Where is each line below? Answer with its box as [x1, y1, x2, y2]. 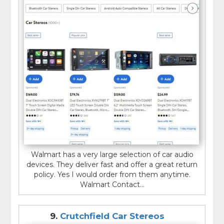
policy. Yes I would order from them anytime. [33, 169, 190, 179]
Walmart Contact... [79, 179, 144, 189]
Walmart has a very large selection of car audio [30, 149, 193, 159]
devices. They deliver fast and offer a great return [26, 159, 197, 169]
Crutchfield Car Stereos [59, 210, 164, 221]
